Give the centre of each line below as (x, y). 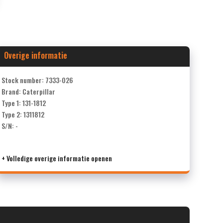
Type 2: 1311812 (23, 114)
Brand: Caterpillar (28, 91)
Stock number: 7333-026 (37, 80)
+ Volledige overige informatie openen (56, 158)
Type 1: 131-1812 (23, 103)
